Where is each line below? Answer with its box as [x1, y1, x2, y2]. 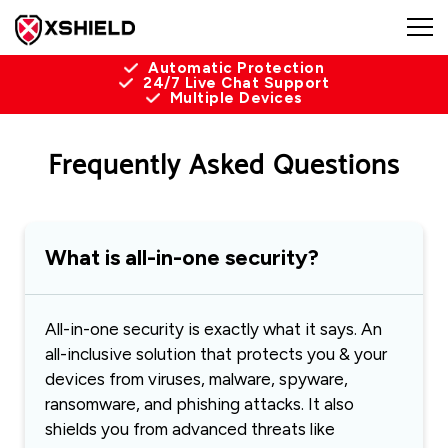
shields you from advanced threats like [45, 419, 335, 439]
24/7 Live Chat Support [143, 74, 329, 92]
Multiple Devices [169, 89, 303, 107]
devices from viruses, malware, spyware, [45, 369, 348, 389]
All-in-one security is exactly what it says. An [45, 319, 382, 339]
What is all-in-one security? [45, 244, 319, 271]
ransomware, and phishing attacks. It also [45, 394, 354, 414]
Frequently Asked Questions [48, 143, 400, 189]
